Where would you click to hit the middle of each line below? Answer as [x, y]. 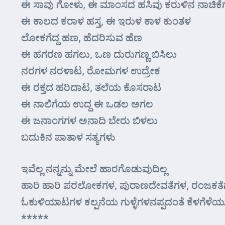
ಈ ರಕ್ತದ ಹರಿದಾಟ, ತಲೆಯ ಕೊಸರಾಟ [91, 87]
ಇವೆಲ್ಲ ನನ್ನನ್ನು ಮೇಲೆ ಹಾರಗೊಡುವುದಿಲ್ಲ [94, 168]
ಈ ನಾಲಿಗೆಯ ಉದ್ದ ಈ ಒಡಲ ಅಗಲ [87, 103]
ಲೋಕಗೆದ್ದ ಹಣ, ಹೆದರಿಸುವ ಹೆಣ [82, 37]
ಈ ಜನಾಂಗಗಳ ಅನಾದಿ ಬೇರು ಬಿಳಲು [89, 120]
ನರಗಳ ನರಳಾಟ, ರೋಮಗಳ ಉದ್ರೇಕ [91, 70]
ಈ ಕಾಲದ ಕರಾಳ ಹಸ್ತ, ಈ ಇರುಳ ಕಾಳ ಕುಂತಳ [106, 21]
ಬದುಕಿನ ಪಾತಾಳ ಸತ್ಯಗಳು [68, 137]
